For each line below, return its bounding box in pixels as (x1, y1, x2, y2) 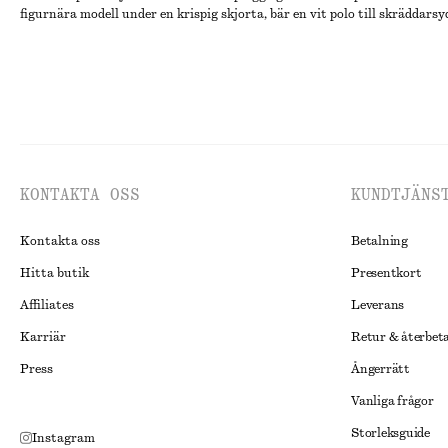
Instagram (32, 431, 95, 444)
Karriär (20, 331, 66, 343)
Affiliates (20, 299, 74, 311)
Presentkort (351, 267, 422, 279)
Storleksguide (351, 427, 430, 439)
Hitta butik (20, 267, 89, 279)
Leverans (351, 299, 405, 311)
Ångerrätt (351, 363, 410, 375)
